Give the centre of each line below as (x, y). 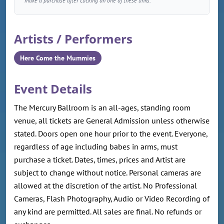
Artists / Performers (73, 39)
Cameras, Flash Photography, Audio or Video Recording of (112, 199)
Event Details (53, 89)
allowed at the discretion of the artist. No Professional (105, 186)
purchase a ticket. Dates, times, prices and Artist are (100, 160)
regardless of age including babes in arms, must (96, 147)
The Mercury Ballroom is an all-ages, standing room (102, 108)
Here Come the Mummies (58, 58)
